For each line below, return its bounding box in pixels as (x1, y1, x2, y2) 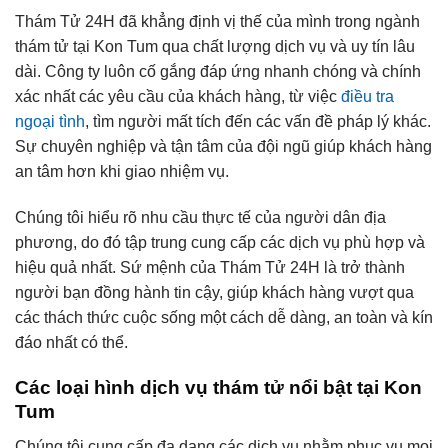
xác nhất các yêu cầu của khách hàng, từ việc (15, 88, 341, 106)
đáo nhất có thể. (15, 334, 128, 352)
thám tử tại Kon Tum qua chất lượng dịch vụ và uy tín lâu (15, 38, 415, 56)
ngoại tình (15, 113, 85, 131)
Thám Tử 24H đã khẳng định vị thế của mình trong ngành (15, 13, 420, 31)
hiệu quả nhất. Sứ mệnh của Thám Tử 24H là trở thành (15, 259, 405, 277)
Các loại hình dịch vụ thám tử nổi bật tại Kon (15, 376, 422, 398)
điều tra (341, 88, 394, 106)
